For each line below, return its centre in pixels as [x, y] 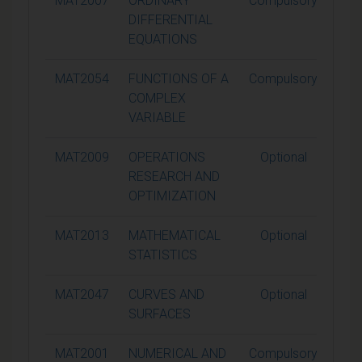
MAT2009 [82, 157]
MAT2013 [82, 235]
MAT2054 [82, 78]
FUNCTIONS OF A [179, 78]
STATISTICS [163, 255]
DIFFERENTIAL [170, 19]
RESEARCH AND [174, 176]
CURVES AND [166, 294]
